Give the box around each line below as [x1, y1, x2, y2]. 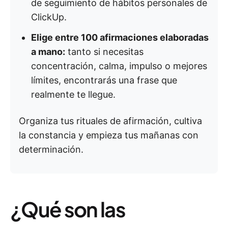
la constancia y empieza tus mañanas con [19, 130, 198, 140]
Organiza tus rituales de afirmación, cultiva [19, 116, 202, 126]
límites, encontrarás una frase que [31, 75, 177, 85]
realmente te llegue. [31, 89, 116, 100]
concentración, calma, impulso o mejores [31, 61, 207, 71]
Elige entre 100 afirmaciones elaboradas [31, 32, 209, 43]
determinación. [19, 144, 83, 155]
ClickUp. [31, 12, 67, 22]
